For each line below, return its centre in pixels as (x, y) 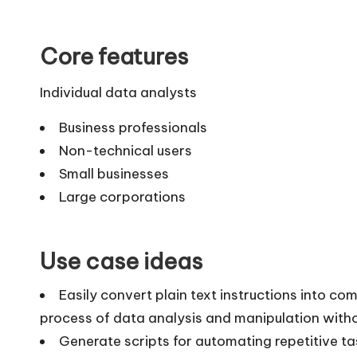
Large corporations (122, 196)
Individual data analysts (118, 92)
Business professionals (133, 127)
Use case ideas (121, 261)
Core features (114, 56)
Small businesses (114, 173)
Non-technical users (126, 150)
